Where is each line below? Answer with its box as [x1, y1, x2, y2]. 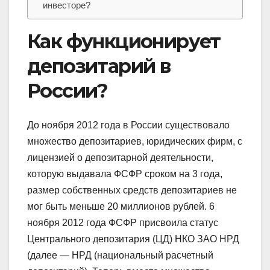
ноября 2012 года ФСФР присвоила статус [27, 217, 218, 228]
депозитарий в [27, 54, 171, 78]
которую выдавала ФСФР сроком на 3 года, [27, 168, 222, 179]
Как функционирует [27, 30, 221, 54]
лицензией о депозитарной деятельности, [27, 152, 213, 163]
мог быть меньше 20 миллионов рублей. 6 [27, 201, 215, 212]
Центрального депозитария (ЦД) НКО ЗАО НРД [27, 233, 239, 244]
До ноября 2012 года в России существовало [27, 119, 230, 130]
